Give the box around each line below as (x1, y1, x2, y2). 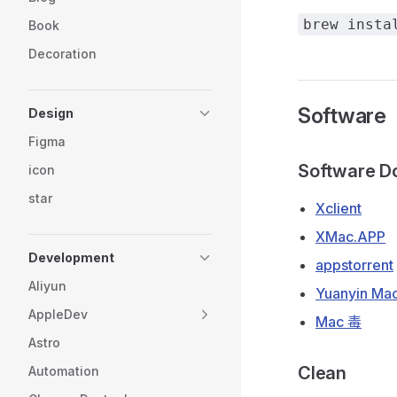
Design (28, 105, 74, 121)
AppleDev (28, 307, 88, 322)
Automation (28, 363, 99, 378)
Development (28, 250, 114, 265)
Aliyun (28, 278, 66, 293)
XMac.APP (315, 228, 385, 245)
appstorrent (315, 256, 393, 274)
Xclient (315, 199, 362, 217)
